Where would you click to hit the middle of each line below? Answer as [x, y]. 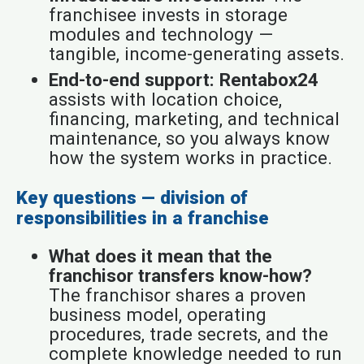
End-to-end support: [131, 79]
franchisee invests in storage [168, 14]
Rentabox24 [269, 79]
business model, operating [157, 315]
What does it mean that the [160, 256]
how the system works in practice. [190, 157]
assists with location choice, [165, 99]
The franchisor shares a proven [177, 295]
